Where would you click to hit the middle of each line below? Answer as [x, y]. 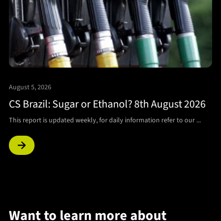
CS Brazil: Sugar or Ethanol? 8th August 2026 [107, 104]
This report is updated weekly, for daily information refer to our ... [105, 120]
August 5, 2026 [30, 87]
